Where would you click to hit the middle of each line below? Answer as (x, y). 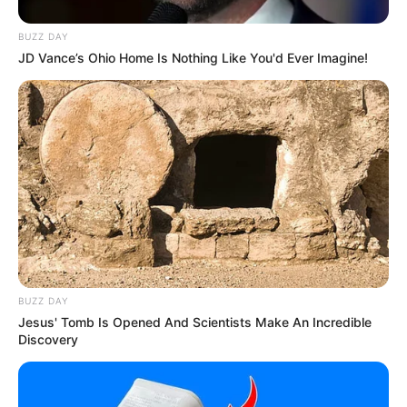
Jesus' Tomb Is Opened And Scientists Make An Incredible (195, 323)
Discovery (48, 340)
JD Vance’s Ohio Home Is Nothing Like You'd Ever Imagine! (193, 57)
